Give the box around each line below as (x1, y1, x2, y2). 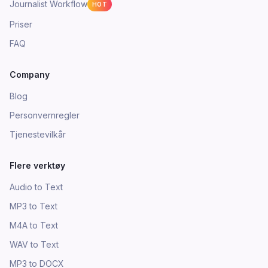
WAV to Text (10, 239, 59, 249)
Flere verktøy (10, 160, 65, 170)
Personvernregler (10, 110, 80, 120)
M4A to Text (10, 220, 58, 230)
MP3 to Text (10, 201, 57, 211)
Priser (10, 19, 32, 29)
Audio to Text (10, 182, 63, 192)
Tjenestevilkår (10, 129, 66, 139)
